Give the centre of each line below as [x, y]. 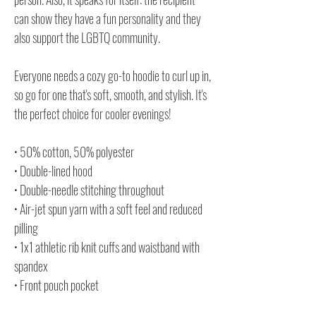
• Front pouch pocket [56, 285]
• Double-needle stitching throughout [89, 189]
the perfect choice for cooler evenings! [93, 113]
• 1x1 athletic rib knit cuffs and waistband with [107, 247]
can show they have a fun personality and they [108, 18]
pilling [26, 227]
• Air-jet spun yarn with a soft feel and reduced [108, 208]
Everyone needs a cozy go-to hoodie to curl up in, [113, 75]
